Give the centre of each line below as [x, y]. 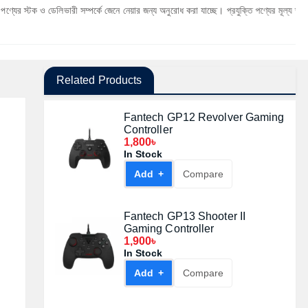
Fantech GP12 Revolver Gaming [204, 117]
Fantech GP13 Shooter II [185, 216]
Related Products [99, 80]
